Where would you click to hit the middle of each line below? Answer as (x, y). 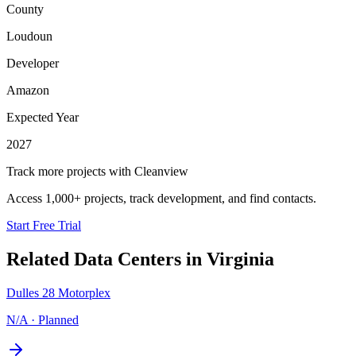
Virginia (240, 259)
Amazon (28, 90)
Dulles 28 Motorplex (58, 292)
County (25, 9)
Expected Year (43, 117)
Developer (33, 63)
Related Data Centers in (106, 259)
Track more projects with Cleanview (97, 171)
